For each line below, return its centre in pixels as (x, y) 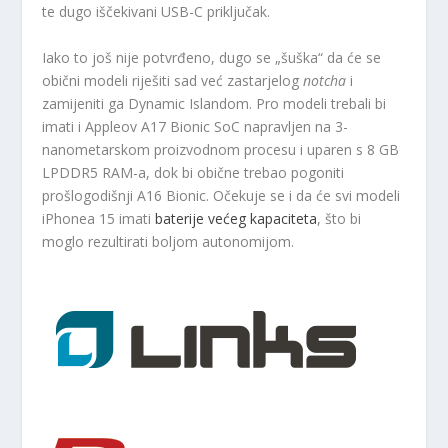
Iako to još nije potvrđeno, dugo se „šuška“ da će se (212, 57)
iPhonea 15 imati (99, 218)
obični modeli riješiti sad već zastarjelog (173, 80)
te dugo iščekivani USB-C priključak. (156, 12)
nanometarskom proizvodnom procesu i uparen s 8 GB (221, 149)
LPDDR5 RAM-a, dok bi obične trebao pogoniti (193, 172)
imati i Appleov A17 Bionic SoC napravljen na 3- (195, 126)
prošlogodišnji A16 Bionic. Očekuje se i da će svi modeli (221, 195)
